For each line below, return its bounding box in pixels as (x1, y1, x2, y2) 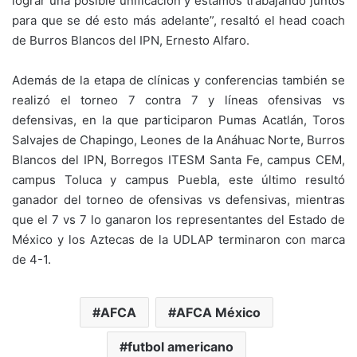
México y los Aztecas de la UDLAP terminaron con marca (12, 232, 345, 247)
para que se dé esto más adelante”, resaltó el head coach (12, 13, 345, 28)
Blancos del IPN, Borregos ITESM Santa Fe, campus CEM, (12, 152, 345, 167)
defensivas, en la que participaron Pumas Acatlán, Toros (12, 112, 345, 127)
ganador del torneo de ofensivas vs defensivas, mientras (12, 192, 345, 207)
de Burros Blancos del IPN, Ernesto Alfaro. (12, 33, 249, 48)
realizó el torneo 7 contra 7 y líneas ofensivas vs (12, 92, 345, 108)
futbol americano (127, 339, 233, 355)
